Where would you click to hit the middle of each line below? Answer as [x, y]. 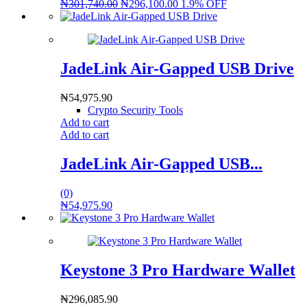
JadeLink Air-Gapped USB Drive [177, 69]
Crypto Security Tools [135, 110]
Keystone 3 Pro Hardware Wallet [178, 270]
